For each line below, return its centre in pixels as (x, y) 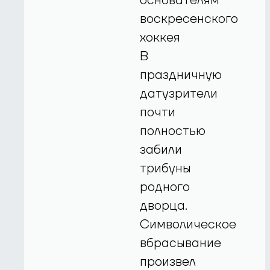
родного (165, 187)
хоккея (160, 38)
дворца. (166, 206)
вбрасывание (181, 243)
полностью (173, 131)
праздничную (181, 75)
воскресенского (189, 19)
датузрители (179, 94)
